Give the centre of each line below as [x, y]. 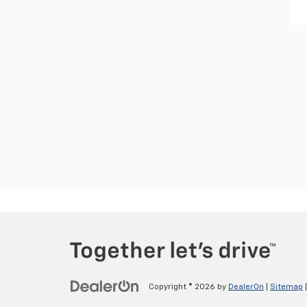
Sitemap [286, 287]
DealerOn [246, 287]
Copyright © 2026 [183, 287]
